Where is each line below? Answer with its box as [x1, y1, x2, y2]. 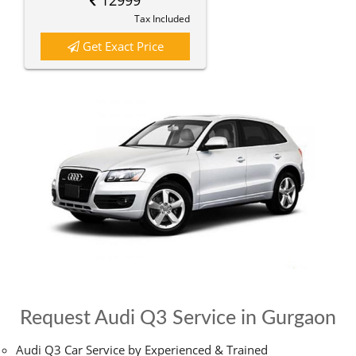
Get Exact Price [79, 37, 164, 54]
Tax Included [134, 12, 190, 25]
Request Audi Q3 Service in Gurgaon [20, 308, 336, 328]
